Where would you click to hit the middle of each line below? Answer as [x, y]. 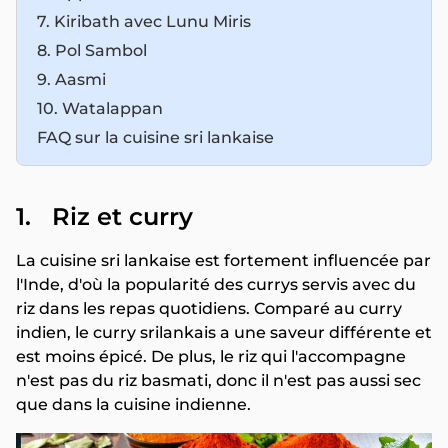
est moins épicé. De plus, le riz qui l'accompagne [211, 356]
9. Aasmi [71, 79]
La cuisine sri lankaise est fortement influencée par [223, 260]
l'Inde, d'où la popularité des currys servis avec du [216, 284]
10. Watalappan [100, 108]
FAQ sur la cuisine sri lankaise [155, 137]
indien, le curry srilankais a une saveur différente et [224, 332]
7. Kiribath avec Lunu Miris [146, 21]
